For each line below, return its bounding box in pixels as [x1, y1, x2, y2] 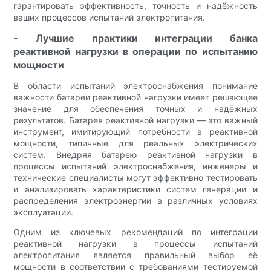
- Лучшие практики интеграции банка [13, 32, 258, 45]
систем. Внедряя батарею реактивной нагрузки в [13, 149, 258, 160]
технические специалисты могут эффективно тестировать [13, 172, 258, 183]
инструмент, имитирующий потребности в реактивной [13, 126, 258, 137]
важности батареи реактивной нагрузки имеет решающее [13, 92, 258, 103]
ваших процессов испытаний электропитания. [13, 12, 206, 23]
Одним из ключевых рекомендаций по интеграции [13, 227, 258, 238]
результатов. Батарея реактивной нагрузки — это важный [13, 115, 258, 126]
